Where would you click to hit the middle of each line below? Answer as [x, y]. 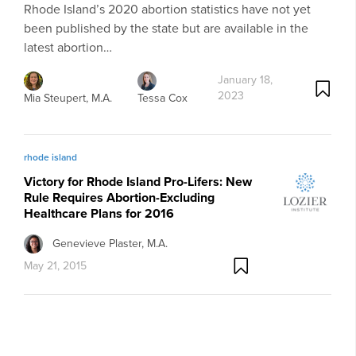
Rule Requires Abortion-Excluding [119, 198]
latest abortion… [68, 48]
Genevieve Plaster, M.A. [110, 243]
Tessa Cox [162, 99]
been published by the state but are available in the [166, 29]
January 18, [245, 80]
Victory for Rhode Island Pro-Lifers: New [138, 182]
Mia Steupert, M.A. [68, 99]
